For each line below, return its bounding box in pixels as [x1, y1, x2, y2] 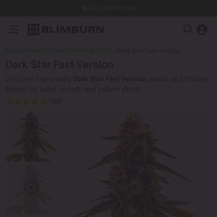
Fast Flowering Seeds [53, 47, 115, 54]
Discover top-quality [5, 74, 73, 83]
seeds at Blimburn [146, 74, 208, 83]
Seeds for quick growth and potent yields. [5, 84, 143, 93]
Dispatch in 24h [88, 4, 136, 12]
